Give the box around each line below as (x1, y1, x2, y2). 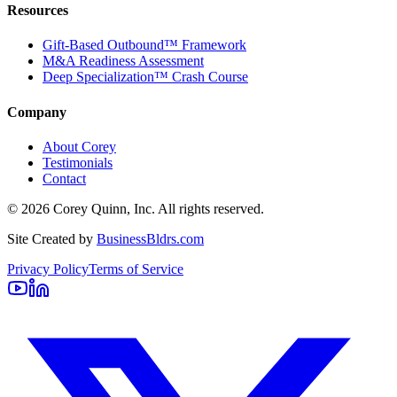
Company (7, 104, 66, 120)
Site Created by (7, 230, 97, 246)
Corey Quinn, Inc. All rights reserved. (50, 200, 264, 216)
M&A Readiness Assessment (43, 53, 204, 69)
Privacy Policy (7, 261, 89, 276)
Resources (7, 3, 68, 19)
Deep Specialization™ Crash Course (43, 69, 248, 85)
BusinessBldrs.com (97, 230, 204, 246)
